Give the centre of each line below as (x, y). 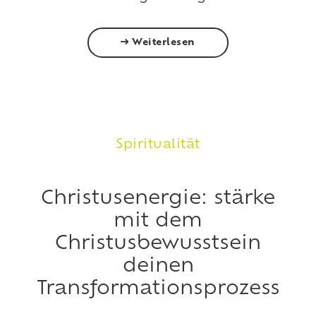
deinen (158, 267)
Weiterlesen (162, 42)
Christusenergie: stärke (158, 199)
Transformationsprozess (158, 289)
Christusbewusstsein (158, 244)
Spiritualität (158, 145)
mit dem (158, 221)
